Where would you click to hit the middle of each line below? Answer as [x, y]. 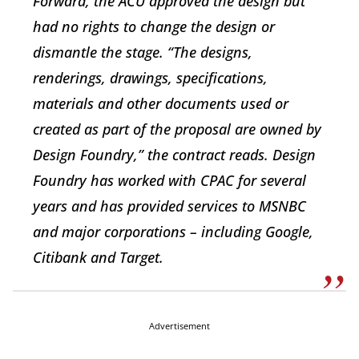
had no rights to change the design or [154, 26]
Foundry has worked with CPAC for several [169, 180]
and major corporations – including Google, [173, 232]
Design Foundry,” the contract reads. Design [174, 155]
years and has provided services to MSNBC [169, 206]
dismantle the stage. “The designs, [143, 52]
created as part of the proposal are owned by [177, 129]
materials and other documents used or [161, 103]
